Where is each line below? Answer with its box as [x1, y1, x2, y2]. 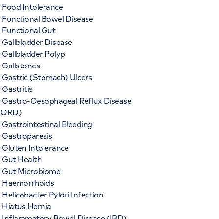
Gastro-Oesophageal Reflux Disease [2, 96, 131, 106]
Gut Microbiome [2, 166, 61, 176]
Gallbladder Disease [2, 37, 72, 47]
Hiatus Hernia [2, 201, 51, 211]
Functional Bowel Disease [2, 14, 93, 23]
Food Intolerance [2, 2, 63, 12]
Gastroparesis [2, 131, 52, 141]
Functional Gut [2, 25, 56, 35]
